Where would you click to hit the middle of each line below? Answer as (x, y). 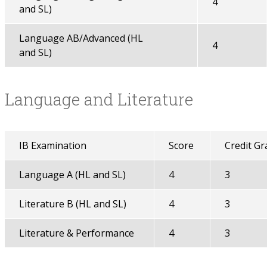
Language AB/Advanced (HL (81, 38)
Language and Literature (99, 99)
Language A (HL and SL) (72, 175)
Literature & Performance (76, 233)
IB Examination (52, 145)
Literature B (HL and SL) (72, 204)
